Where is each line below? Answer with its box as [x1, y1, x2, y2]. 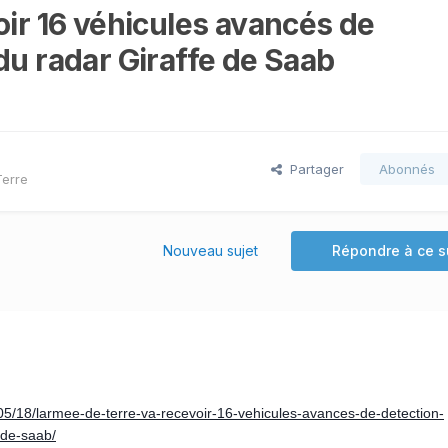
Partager [282, 160, 344, 177]
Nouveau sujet [163, 241, 258, 259]
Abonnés [379, 160, 435, 177]
